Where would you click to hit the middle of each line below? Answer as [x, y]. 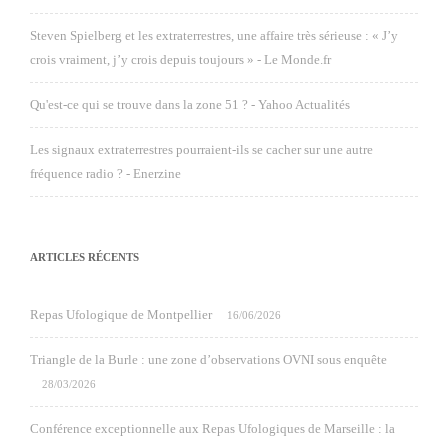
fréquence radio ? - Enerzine [105, 173]
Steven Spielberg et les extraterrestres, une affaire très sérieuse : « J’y [214, 35]
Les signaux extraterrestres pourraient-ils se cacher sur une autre [201, 149]
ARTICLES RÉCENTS [84, 257]
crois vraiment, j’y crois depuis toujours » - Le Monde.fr [180, 59]
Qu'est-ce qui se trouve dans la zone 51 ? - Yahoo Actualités [190, 104]
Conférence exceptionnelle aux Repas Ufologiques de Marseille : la [212, 428]
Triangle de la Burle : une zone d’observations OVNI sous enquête [208, 359]
